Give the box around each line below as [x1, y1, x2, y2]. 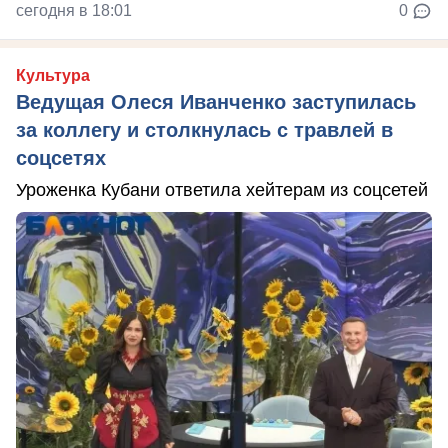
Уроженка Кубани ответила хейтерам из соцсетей [16, 180, 428, 201]
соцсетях [16, 147, 106, 170]
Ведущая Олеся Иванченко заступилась [16, 91, 416, 114]
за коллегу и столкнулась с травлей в [16, 119, 393, 142]
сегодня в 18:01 [16, 2, 132, 20]
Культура [16, 67, 90, 85]
